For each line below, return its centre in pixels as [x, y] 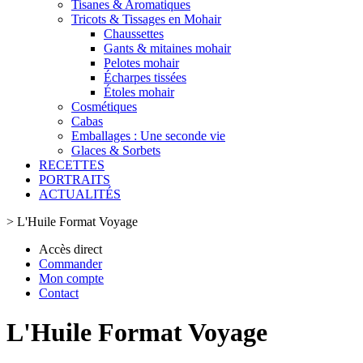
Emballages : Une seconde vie [148, 136]
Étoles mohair [139, 92]
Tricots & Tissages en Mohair [146, 19]
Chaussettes [134, 34]
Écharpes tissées [145, 77]
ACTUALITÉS [80, 194]
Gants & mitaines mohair [167, 48]
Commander [70, 264]
